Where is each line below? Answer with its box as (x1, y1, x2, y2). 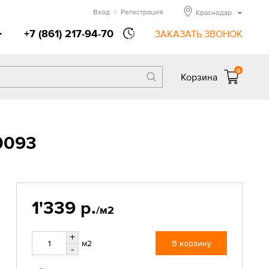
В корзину (171, 238, 211, 248)
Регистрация (121, 8, 163, 16)
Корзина (181, 71, 217, 82)
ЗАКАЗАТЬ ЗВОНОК (155, 28, 243, 39)
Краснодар (196, 8, 232, 17)
